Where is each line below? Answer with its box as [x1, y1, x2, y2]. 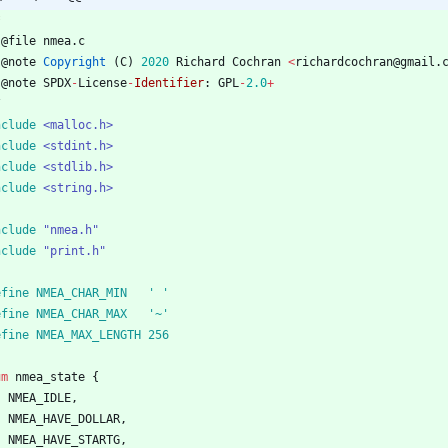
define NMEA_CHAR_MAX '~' [148, 306, 169, 321]
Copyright [43, 54, 106, 69]
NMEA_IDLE [8, 390, 71, 405]
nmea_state [15, 369, 85, 384]
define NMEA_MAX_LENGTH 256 [148, 327, 169, 342]
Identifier [134, 75, 204, 90]
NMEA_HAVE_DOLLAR [8, 411, 120, 426]
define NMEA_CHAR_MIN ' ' [148, 285, 169, 300]
